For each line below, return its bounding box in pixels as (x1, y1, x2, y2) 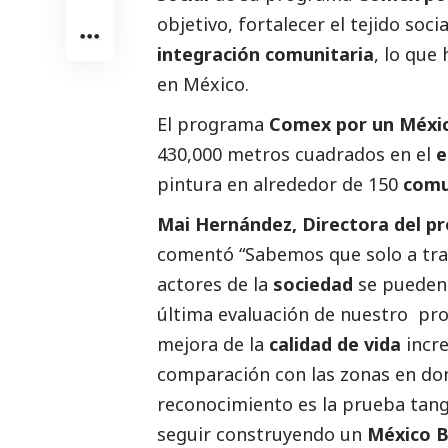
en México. (157, 71, 249, 96)
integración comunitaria (157, 41, 374, 66)
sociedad (273, 271, 358, 296)
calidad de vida (269, 331, 401, 356)
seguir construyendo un (157, 421, 367, 446)
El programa (157, 111, 264, 136)
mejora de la (157, 331, 269, 356)
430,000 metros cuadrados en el (157, 141, 436, 166)
